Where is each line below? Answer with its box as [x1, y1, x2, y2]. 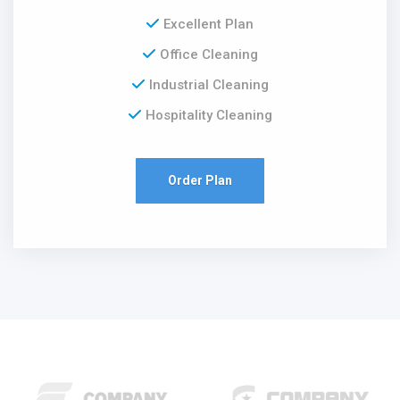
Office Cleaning [159, 46, 258, 62]
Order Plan [168, 172, 232, 187]
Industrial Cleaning [148, 76, 269, 93]
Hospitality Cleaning [145, 106, 272, 123]
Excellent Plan [163, 15, 254, 32]
